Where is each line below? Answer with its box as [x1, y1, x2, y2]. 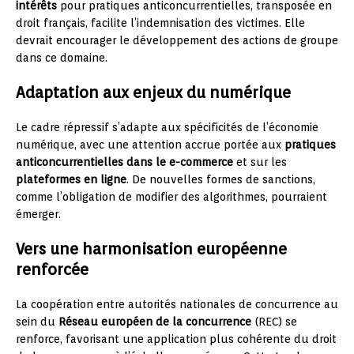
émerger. [16, 207, 61, 220]
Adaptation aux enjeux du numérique [16, 82, 291, 102]
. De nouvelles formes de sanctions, [126, 172, 315, 186]
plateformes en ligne [16, 172, 126, 186]
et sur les [233, 155, 287, 168]
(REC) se [251, 314, 297, 328]
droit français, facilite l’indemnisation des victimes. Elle [16, 16, 305, 29]
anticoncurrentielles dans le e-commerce [16, 155, 233, 168]
